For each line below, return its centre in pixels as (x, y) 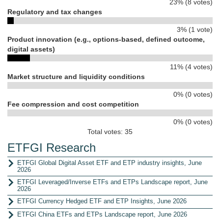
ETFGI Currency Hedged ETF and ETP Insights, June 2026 (102, 201)
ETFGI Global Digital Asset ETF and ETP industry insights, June (110, 163)
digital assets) (31, 49)
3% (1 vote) (195, 29)
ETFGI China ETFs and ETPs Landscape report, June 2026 (102, 214)
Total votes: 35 (110, 132)
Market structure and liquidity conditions (76, 77)
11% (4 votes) (191, 67)
